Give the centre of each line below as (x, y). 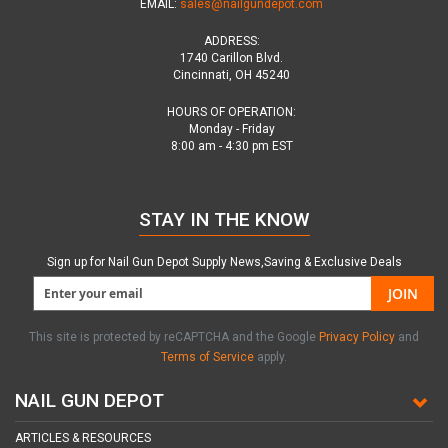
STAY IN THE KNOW (224, 219)
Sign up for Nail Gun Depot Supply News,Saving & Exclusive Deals (224, 262)
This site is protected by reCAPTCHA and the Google (174, 337)
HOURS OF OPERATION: (231, 112)
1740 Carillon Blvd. (231, 58)
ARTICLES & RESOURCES (83, 438)
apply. (270, 357)
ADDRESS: (231, 41)
